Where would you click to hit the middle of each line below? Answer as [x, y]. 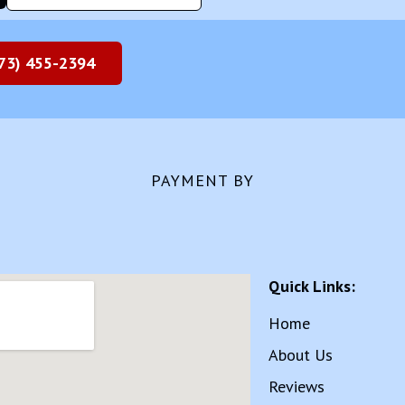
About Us [301, 354]
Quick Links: [312, 286]
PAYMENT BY [202, 180]
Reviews [297, 386]
